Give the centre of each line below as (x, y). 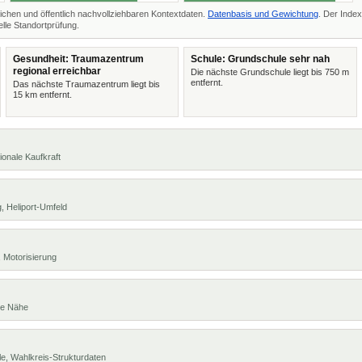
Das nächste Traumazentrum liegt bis (86, 84)
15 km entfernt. (42, 95)
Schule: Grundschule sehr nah (260, 59)
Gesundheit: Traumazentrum (78, 59)
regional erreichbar (57, 71)
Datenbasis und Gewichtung (263, 14)
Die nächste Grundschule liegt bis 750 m (270, 72)
